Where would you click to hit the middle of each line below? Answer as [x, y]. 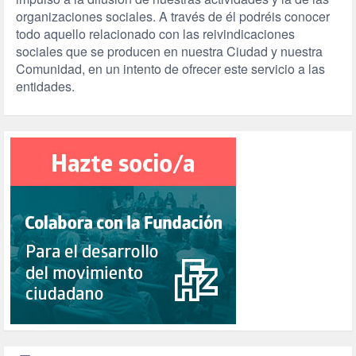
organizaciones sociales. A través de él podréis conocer [173, 17]
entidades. [45, 87]
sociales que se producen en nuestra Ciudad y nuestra [169, 52]
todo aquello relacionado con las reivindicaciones [155, 34]
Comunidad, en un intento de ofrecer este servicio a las [170, 69]
